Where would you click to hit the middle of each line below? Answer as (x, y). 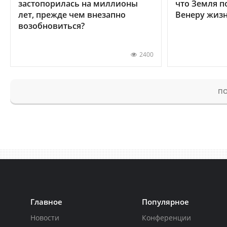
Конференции (167, 217)
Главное (46, 201)
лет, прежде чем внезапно (72, 14)
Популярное (166, 201)
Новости (45, 217)
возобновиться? (51, 26)
